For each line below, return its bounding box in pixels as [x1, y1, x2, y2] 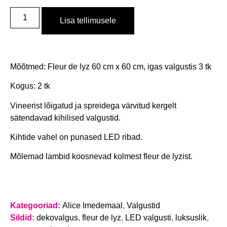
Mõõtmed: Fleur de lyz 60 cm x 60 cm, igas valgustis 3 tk [10, 62, 211, 71]
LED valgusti [125, 213, 171, 222]
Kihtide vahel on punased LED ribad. [10, 132, 142, 141]
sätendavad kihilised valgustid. [10, 113, 121, 122]
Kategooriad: [10, 201, 60, 210]
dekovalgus [36, 213, 78, 222]
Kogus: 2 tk [10, 82, 50, 91]
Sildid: [10, 213, 34, 222]
